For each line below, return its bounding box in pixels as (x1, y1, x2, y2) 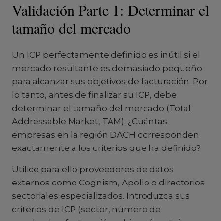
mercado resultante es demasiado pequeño (12, 63, 202, 73)
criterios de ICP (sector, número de (12, 204, 161, 214)
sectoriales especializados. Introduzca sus (12, 191, 190, 201)
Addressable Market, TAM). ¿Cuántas (12, 116, 167, 126)
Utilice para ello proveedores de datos (12, 164, 174, 174)
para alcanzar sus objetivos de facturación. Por (12, 76, 208, 86)
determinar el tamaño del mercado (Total (12, 103, 191, 113)
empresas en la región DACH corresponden (12, 130, 199, 140)
